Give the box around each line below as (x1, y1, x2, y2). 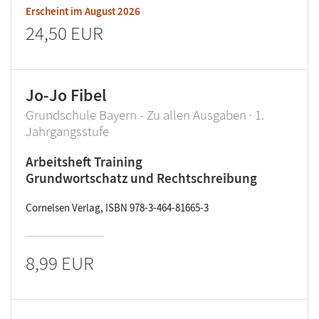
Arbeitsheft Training (26, 153, 142, 170)
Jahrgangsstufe (26, 122, 109, 140)
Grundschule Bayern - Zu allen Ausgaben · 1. (26, 106, 264, 123)
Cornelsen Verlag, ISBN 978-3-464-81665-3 (26, 201, 209, 214)
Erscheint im (26, 4, 85, 18)
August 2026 (85, 4, 140, 18)
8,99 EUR (26, 251, 94, 275)
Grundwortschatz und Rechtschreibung (26, 169, 257, 187)
